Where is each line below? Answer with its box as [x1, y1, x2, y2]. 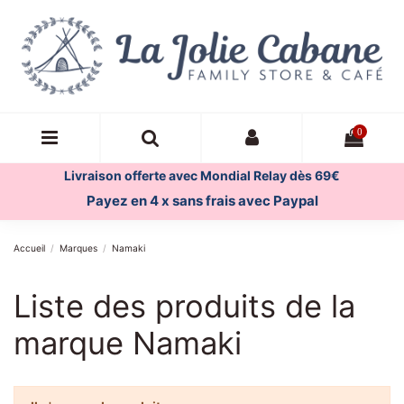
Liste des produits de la [14, 287, 355, 325]
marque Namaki [14, 324, 242, 362]
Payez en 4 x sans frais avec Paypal [86, 192, 318, 210]
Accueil [14, 243, 45, 254]
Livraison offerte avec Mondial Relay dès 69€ [64, 168, 340, 184]
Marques [60, 243, 98, 254]
